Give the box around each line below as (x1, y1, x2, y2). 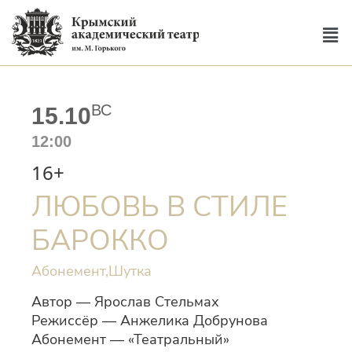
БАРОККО (31, 222, 169, 260)
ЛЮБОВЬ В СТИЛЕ (31, 188, 288, 226)
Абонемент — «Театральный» (31, 330, 229, 349)
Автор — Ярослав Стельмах (31, 292, 219, 311)
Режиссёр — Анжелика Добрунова (31, 311, 268, 330)
